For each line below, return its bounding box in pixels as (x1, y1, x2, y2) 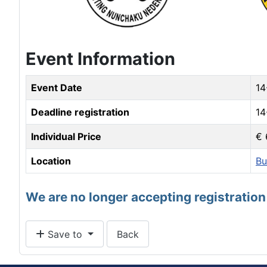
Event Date (31, 82, 82, 94)
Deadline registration (31, 106, 129, 119)
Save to (45, 228, 85, 240)
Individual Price (31, 131, 101, 143)
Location (31, 155, 71, 167)
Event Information (26, 48, 175, 70)
